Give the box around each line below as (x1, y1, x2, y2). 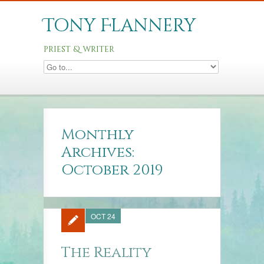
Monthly (61, 125, 134, 144)
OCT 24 (91, 211, 115, 221)
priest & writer (44, 44, 114, 55)
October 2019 (61, 160, 163, 180)
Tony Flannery (44, 14, 196, 38)
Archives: (61, 143, 134, 162)
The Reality (61, 243, 151, 262)
